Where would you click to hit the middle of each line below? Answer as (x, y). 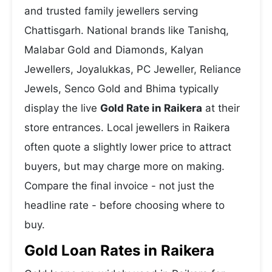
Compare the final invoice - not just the (119, 186)
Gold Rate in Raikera (151, 108)
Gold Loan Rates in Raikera (119, 250)
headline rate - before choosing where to (124, 205)
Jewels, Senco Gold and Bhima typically (121, 89)
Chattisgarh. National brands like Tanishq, (127, 30)
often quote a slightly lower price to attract (128, 147)
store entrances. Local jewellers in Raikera (127, 127)
